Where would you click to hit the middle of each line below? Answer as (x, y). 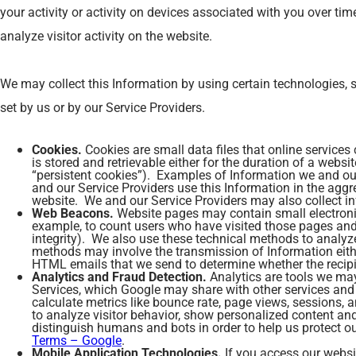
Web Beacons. (73, 213)
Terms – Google (77, 340)
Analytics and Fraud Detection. (119, 276)
